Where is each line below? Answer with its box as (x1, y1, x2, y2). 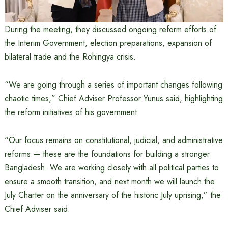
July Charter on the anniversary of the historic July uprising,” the (4, 189, 221, 202)
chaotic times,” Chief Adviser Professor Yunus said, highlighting (4, 93, 223, 105)
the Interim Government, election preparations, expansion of (4, 37, 212, 49)
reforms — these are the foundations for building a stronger (4, 148, 210, 160)
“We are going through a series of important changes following (4, 79, 222, 91)
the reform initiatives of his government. (4, 106, 139, 119)
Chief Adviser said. (4, 203, 70, 215)
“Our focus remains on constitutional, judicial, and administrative (4, 134, 223, 147)
